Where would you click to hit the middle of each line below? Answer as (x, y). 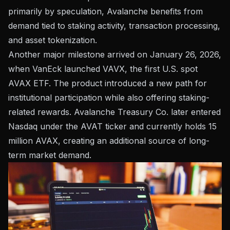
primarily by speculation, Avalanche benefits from (106, 12)
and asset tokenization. (53, 40)
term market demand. (50, 155)
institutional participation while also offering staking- (109, 98)
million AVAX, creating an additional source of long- (109, 141)
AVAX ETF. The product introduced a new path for (108, 83)
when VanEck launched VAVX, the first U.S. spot (103, 69)
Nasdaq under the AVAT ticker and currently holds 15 (112, 127)
